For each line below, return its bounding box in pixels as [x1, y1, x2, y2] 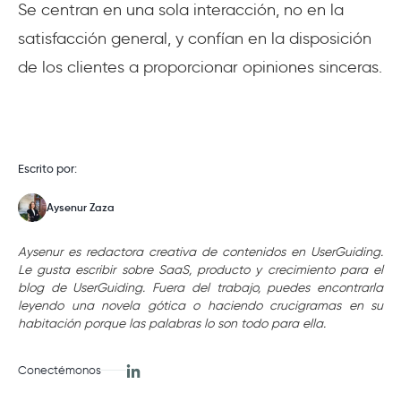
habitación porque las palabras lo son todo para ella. [18, 315, 326, 331]
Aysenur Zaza [47, 200, 115, 215]
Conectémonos [18, 363, 101, 378]
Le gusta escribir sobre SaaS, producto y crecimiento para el [18, 261, 383, 277]
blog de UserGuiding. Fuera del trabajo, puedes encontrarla [18, 279, 383, 295]
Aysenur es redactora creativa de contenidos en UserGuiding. [18, 243, 383, 260]
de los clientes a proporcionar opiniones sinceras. [18, 56, 382, 77]
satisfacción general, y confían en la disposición [18, 28, 371, 48]
